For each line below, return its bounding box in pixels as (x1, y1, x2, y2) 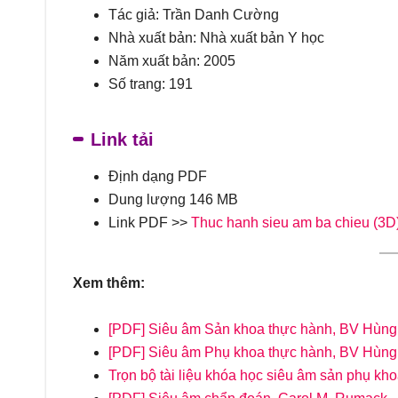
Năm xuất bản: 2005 (108, 53, 235, 68)
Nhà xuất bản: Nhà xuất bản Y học (108, 30, 324, 45)
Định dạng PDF (108, 169, 207, 184)
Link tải (91, 130, 154, 149)
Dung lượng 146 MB (108, 192, 238, 207)
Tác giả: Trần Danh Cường (108, 7, 279, 22)
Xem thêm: (73, 275, 145, 291)
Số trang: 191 (108, 76, 193, 92)
